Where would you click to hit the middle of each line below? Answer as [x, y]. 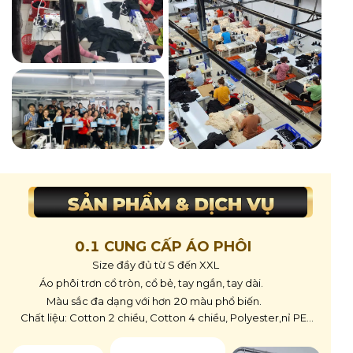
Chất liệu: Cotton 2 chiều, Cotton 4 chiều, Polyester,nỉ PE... [167, 318]
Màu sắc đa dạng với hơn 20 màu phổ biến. [154, 301]
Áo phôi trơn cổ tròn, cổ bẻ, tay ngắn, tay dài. [151, 283]
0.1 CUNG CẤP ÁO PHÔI [163, 247]
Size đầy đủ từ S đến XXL [156, 265]
